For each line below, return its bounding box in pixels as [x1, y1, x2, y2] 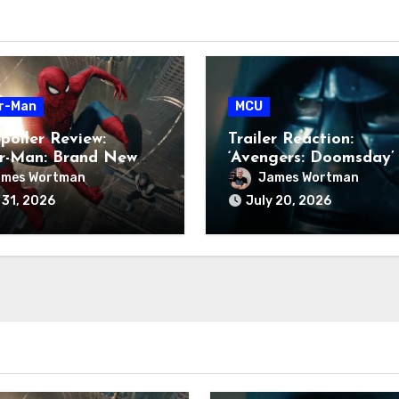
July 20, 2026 [245, 192, 331, 208]
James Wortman [257, 169, 359, 185]
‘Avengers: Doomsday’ [227, 149, 395, 167]
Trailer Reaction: [227, 130, 354, 148]
